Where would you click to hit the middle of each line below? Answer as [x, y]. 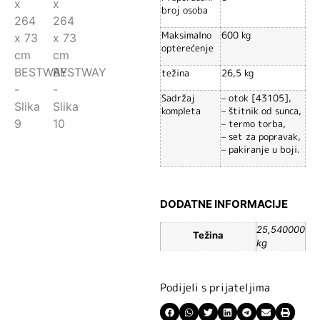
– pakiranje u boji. [261, 149]
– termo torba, [254, 123]
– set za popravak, [261, 136]
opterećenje [187, 47]
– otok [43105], [256, 97]
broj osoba [185, 10]
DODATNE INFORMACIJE [224, 204]
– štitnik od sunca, [261, 110]
